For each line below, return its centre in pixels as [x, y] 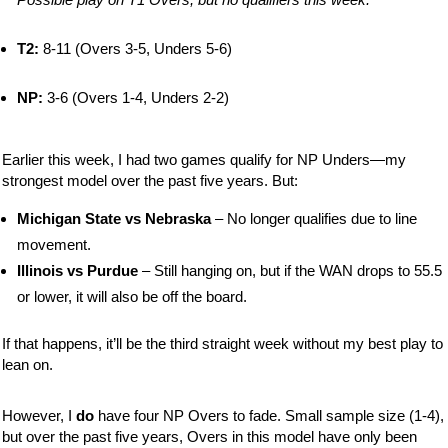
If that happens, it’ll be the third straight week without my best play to [223, 344]
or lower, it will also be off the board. [132, 297]
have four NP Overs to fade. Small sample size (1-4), [269, 416]
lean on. [28, 365]
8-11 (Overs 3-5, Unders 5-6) [136, 49]
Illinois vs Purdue [78, 271]
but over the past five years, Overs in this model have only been [210, 437]
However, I [39, 416]
